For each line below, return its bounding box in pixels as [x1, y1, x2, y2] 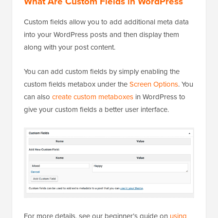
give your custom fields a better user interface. [24, 104, 169, 115]
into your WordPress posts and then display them [24, 29, 179, 40]
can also [24, 91, 52, 102]
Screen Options [129, 79, 178, 90]
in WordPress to [133, 91, 185, 102]
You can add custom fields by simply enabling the [24, 66, 180, 77]
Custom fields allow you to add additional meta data [24, 17, 189, 27]
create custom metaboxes [52, 91, 133, 102]
